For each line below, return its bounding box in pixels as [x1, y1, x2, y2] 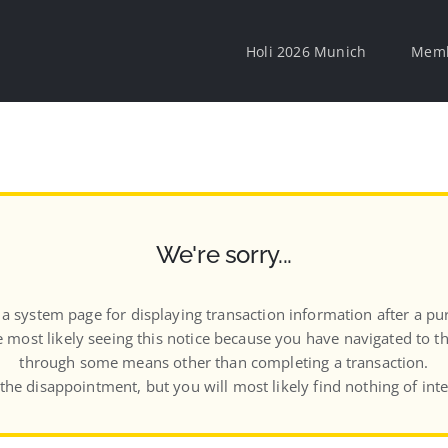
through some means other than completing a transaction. [19, 352, 429, 373]
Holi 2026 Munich [245, 42, 367, 61]
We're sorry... [156, 240, 292, 270]
